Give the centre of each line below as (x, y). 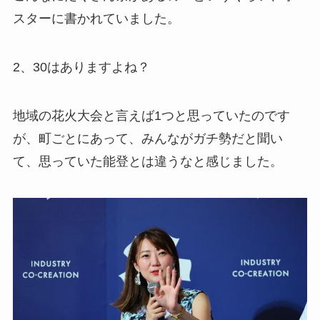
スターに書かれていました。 (96, 18)
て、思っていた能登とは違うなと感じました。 (147, 161)
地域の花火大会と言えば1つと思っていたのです (151, 115)
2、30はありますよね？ (81, 67)
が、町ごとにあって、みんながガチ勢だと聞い (147, 138)
